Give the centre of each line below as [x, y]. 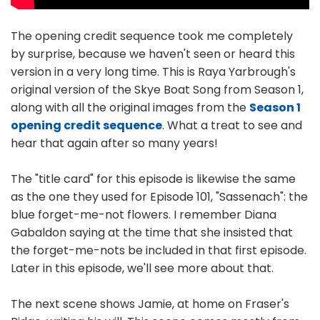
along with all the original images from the [130, 108]
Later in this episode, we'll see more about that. [142, 269]
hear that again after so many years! [114, 144]
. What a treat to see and [232, 126]
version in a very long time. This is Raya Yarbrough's [153, 72]
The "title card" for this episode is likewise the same [153, 179]
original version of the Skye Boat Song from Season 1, [157, 90]
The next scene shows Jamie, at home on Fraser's [150, 304]
